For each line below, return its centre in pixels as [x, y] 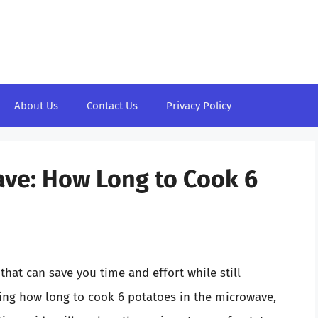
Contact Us [112, 106]
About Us [36, 106]
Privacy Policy [199, 106]
